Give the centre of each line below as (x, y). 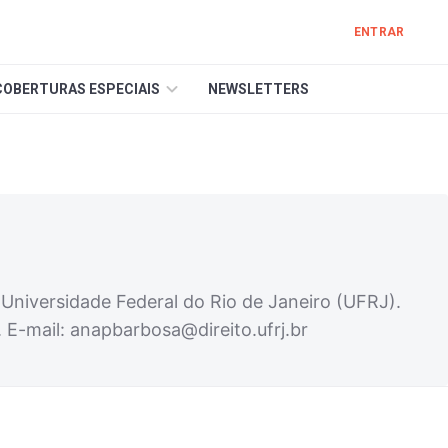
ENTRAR (379, 32)
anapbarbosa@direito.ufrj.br (189, 329)
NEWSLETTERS (258, 89)
